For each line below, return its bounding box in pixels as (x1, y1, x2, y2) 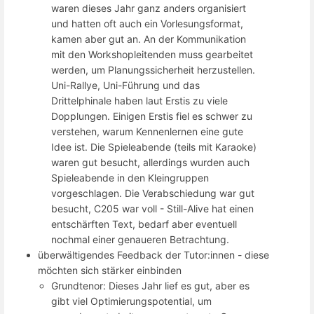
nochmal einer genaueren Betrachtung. (51, 233, 230, 246)
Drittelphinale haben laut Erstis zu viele (51, 95, 228, 107)
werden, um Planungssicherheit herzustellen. (51, 64, 256, 76)
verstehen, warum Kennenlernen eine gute (51, 125, 244, 138)
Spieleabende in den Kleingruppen (51, 172, 210, 184)
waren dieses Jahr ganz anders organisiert (51, 2, 247, 15)
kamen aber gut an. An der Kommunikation (51, 33, 247, 46)
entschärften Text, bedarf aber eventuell (51, 218, 238, 231)
